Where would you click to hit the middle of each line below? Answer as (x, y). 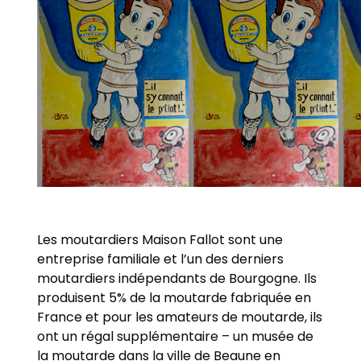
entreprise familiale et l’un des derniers (161, 259)
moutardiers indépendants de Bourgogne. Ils (177, 279)
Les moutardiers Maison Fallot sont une (160, 240)
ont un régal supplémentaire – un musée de (176, 337)
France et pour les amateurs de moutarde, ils (180, 317)
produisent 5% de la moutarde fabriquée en (174, 298)
